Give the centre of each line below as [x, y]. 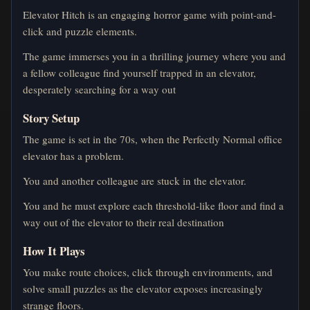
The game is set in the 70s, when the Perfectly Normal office [153, 139]
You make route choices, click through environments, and [148, 272]
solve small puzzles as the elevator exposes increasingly [143, 288]
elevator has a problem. [73, 155]
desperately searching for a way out [99, 89]
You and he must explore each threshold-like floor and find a [153, 205]
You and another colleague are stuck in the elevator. [135, 180]
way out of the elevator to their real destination [124, 222]
